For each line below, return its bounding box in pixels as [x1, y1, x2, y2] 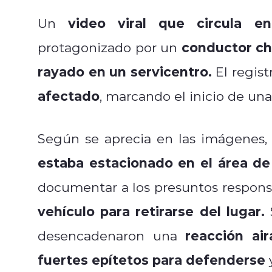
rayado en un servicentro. [38, 62, 212, 80]
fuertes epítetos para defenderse [38, 250, 265, 268]
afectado [38, 86, 100, 104]
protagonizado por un [38, 38, 182, 56]
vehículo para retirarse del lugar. [38, 202, 265, 220]
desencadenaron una [38, 226, 186, 244]
